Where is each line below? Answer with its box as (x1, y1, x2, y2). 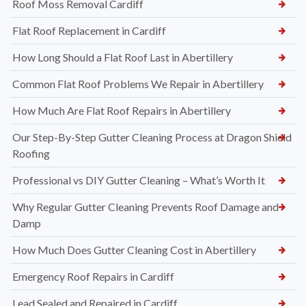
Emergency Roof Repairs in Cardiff (12, 270, 174, 283)
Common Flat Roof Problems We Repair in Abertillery (12, 77, 264, 91)
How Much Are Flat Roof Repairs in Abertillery (12, 104, 231, 117)
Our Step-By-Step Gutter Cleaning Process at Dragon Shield (12, 130, 292, 144)
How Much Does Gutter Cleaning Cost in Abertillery (12, 243, 256, 257)
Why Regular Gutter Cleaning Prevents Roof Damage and (12, 200, 279, 214)
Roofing (12, 147, 50, 161)
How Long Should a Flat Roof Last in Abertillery (12, 51, 233, 64)
